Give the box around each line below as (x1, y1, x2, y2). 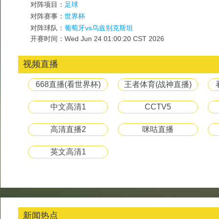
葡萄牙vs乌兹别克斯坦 (65, 24, 133, 32)
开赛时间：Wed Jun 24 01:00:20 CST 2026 (30, 35, 164, 43)
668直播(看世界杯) (35, 80, 101, 88)
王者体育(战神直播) (124, 80, 192, 88)
